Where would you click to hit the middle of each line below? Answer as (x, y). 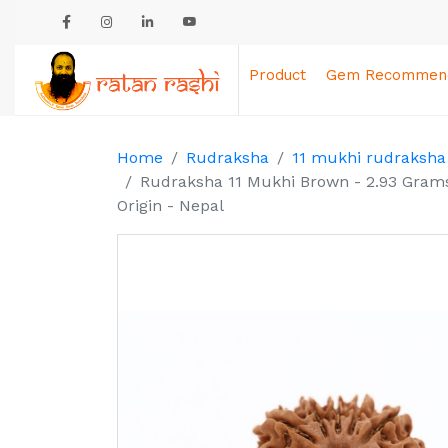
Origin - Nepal (170, 205)
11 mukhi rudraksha (369, 157)
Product (278, 75)
